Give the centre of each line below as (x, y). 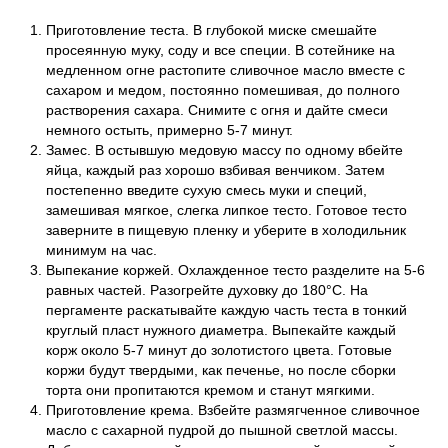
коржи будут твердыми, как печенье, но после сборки (221, 369)
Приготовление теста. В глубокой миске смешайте (211, 29)
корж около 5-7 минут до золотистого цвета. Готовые (219, 349)
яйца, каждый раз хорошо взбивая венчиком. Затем (215, 169)
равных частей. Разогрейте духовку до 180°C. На (207, 289)
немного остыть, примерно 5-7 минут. (169, 129)
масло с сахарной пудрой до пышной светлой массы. (222, 429)
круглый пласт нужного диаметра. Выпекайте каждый (221, 329)
